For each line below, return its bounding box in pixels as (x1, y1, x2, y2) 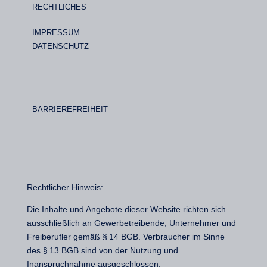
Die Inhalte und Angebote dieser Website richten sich (26, 204, 226, 215)
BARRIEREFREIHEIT (32, 105, 108, 114)
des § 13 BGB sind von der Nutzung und (26, 246, 178, 256)
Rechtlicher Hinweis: (26, 182, 103, 193)
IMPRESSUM (32, 28, 80, 38)
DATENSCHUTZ (32, 42, 89, 51)
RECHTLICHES (32, 2, 86, 12)
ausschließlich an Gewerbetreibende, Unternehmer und (26, 218, 236, 228)
